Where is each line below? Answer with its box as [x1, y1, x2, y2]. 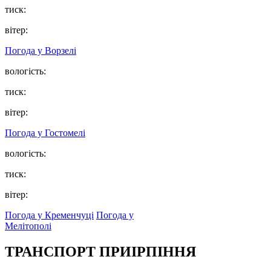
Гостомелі [45, 128, 85, 139]
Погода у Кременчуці [5, 210, 94, 221]
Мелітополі [5, 221, 51, 232]
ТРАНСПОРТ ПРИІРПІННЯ [5, 243, 196, 260]
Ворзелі [45, 45, 76, 56]
